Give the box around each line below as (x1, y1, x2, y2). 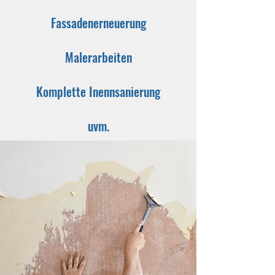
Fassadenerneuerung (50, 14, 146, 32)
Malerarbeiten (64, 48, 132, 66)
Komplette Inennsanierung (36, 82, 160, 101)
